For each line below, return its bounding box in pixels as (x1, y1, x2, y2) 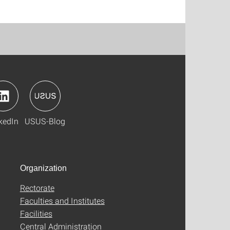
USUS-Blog (25, 116, 65, 127)
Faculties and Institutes (20, 195, 105, 206)
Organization (20, 164, 67, 173)
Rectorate (20, 182, 54, 194)
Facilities (20, 208, 52, 219)
